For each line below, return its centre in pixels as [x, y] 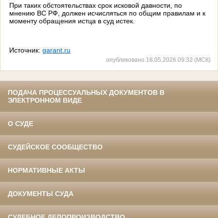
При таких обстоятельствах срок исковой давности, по [95, 5]
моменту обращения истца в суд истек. [72, 21]
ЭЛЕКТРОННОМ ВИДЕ [45, 100]
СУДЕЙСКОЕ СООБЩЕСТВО [55, 147]
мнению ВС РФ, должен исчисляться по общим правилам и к [107, 13]
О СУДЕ [20, 124]
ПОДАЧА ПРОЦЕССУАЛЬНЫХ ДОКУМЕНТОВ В [86, 93]
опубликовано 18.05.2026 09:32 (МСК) [158, 60]
